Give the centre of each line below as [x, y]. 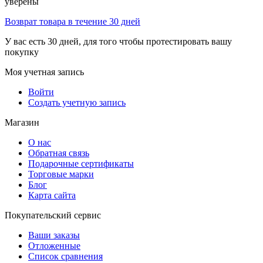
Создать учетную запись [77, 103]
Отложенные [54, 246]
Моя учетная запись [44, 72]
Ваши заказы [54, 235]
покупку [22, 52]
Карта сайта [52, 195]
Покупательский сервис [53, 215]
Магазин [22, 123]
